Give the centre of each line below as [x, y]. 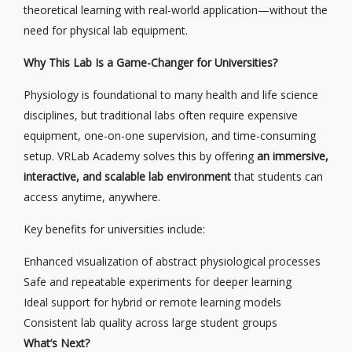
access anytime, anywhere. [92, 197]
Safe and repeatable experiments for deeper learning [158, 282]
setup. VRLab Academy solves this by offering [140, 156]
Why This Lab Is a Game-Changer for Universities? [150, 62]
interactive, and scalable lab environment [127, 176]
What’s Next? [57, 343]
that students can [277, 176]
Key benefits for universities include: [114, 229]
